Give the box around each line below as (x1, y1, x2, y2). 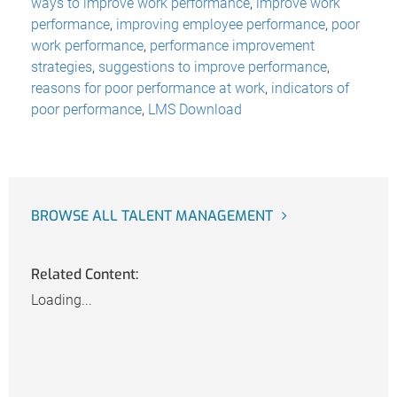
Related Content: (31, 265, 138, 284)
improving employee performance (116, 15, 325, 33)
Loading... (31, 292, 92, 309)
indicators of (271, 79, 349, 97)
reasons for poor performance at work (31, 79, 265, 97)
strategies (31, 58, 92, 75)
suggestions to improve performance (98, 58, 327, 75)
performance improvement (150, 36, 315, 54)
